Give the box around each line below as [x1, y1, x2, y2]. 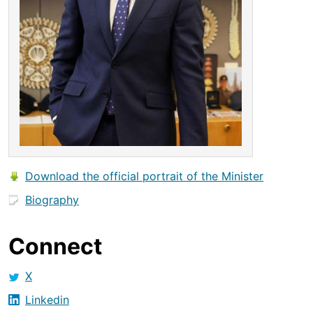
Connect [8, 233, 102, 261]
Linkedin [25, 293, 69, 307]
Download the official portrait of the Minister [25, 169, 263, 184]
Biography [25, 193, 79, 208]
